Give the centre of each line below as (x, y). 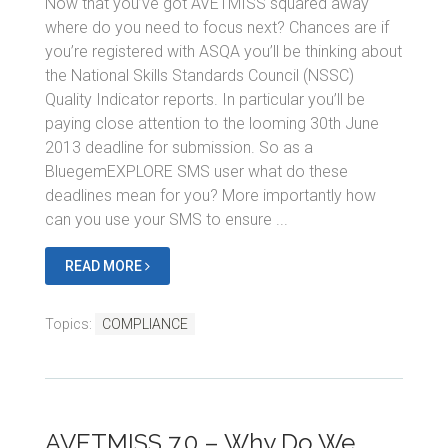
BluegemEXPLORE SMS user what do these (196, 171)
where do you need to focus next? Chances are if (217, 27)
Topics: (70, 323)
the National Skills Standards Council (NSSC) (199, 75)
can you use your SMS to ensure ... (166, 219)
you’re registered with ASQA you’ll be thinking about (223, 51)
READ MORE (105, 265)
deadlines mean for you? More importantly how (210, 195)
